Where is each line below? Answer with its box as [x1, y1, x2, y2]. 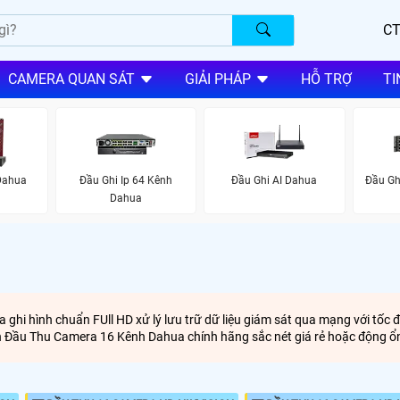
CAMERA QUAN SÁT [7, 71, 135, 88]
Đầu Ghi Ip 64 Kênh [79, 173, 172, 187]
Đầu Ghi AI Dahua [231, 173, 318, 187]
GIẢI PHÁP [184, 71, 251, 88]
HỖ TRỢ [300, 71, 352, 88]
